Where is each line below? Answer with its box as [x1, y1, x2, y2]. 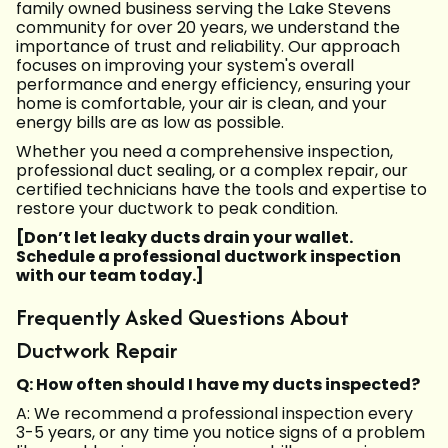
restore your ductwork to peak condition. [16, 197, 338, 221]
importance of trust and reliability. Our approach [16, 35, 400, 59]
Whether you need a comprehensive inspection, [16, 140, 393, 164]
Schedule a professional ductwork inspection [16, 245, 401, 269]
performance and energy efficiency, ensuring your [16, 73, 411, 97]
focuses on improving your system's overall [16, 54, 354, 78]
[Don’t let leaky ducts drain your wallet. [16, 226, 353, 250]
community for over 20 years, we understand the [16, 16, 400, 40]
